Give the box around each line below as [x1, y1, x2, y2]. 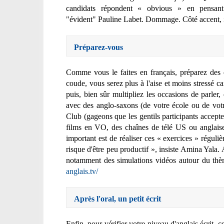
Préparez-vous [74, 42, 123, 51]
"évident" [66, 15, 98, 24]
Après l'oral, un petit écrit [74, 194, 161, 203]
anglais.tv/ [66, 166, 98, 175]
